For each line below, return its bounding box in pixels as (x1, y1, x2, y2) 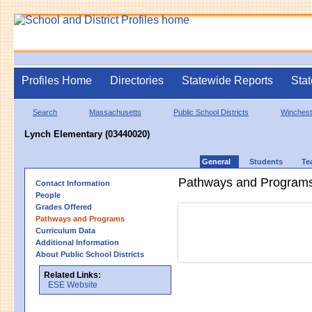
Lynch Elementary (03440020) (24, 128, 150, 139)
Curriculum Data (36, 226, 95, 235)
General (202, 157, 231, 166)
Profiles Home (22, 75, 92, 86)
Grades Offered (36, 202, 92, 211)
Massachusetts (89, 107, 141, 116)
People (36, 190, 61, 199)
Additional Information (36, 237, 119, 247)
